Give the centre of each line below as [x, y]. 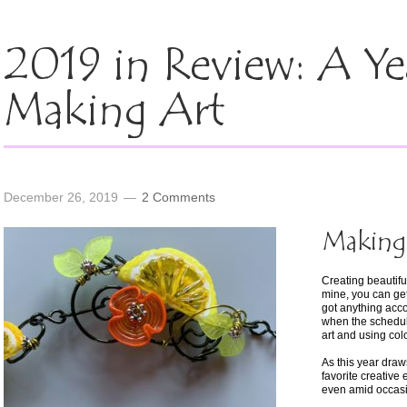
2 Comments [179, 197]
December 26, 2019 [61, 197]
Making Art [114, 113]
